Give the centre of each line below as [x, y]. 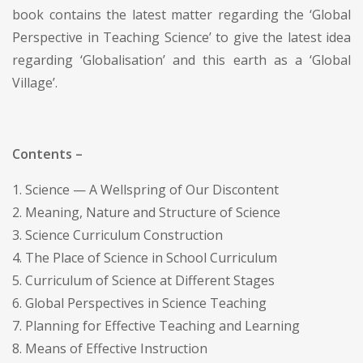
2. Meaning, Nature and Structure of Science [146, 212]
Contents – [47, 154]
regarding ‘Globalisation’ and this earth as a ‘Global [181, 60]
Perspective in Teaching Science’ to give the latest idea [181, 37]
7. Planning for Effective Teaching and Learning [156, 325]
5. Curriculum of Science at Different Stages [143, 280]
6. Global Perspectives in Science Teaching [139, 303]
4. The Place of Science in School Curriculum [145, 257]
